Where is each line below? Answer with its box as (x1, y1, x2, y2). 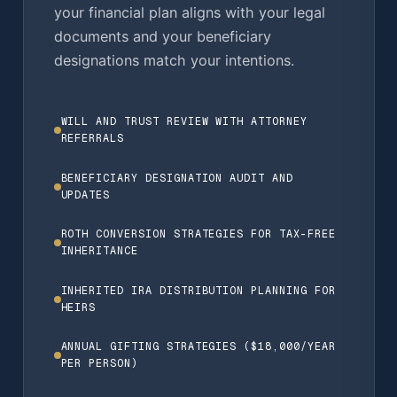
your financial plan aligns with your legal (53, 3, 325, 21)
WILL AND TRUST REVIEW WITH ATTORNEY (60, 114, 307, 129)
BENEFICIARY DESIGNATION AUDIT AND (60, 170, 293, 185)
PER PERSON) (60, 356, 138, 371)
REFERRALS (60, 131, 125, 146)
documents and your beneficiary (53, 27, 271, 45)
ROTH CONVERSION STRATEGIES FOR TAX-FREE (60, 227, 336, 242)
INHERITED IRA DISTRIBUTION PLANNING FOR (60, 283, 336, 298)
